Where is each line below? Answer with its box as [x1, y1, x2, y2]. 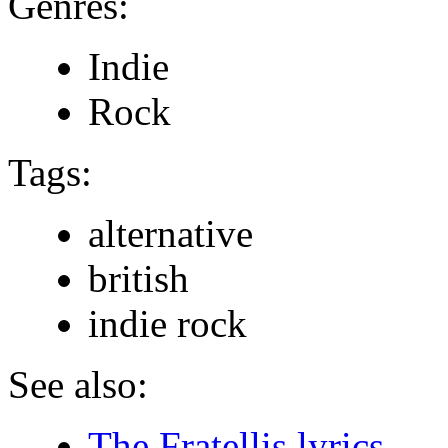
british [88, 256, 189, 300]
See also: [8, 362, 148, 406]
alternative [88, 211, 253, 255]
